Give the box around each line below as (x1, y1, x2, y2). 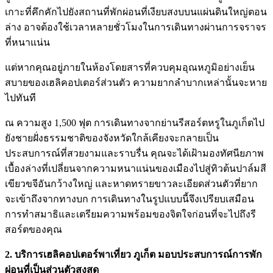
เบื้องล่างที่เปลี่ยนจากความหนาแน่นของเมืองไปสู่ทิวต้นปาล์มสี (5, 163, 266, 174)
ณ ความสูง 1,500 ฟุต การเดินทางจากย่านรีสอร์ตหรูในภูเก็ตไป (5, 117, 264, 128)
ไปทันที (5, 92, 36, 103)
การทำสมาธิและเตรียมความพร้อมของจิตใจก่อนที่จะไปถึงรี (5, 208, 256, 219)
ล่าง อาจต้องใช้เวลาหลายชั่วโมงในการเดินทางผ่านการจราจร (5, 21, 266, 32)
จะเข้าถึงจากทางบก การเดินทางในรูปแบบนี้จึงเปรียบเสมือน (5, 193, 254, 204)
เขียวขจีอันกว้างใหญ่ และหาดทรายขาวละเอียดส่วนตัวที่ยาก (5, 178, 258, 189)
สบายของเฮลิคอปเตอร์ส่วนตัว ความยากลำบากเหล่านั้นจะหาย (5, 77, 267, 88)
